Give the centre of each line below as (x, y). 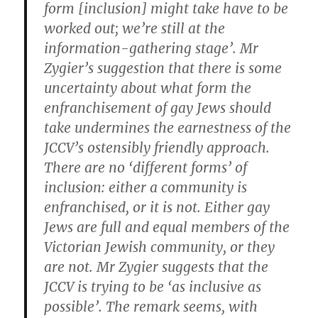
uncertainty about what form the (148, 88)
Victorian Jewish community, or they (160, 247)
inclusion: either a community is (146, 187)
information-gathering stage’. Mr (152, 48)
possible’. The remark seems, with (151, 306)
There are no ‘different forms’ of (146, 167)
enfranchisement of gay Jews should (158, 108)
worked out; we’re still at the (135, 28)
